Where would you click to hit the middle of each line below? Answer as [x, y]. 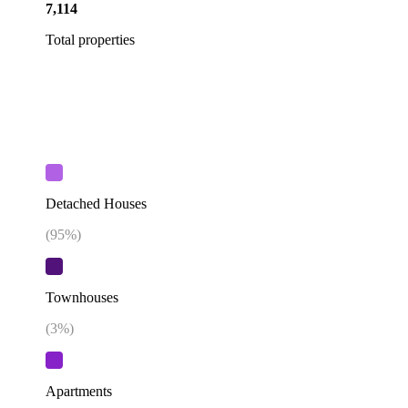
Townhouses [82, 298]
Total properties [90, 39]
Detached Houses [96, 203]
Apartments [79, 392]
